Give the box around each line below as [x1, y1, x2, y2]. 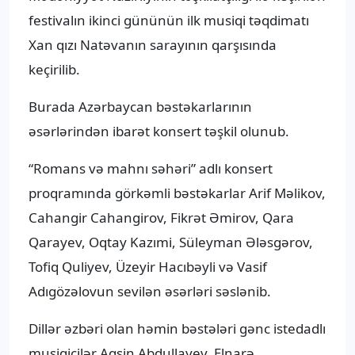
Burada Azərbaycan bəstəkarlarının [29, 97, 252, 116]
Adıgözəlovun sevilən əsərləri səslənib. [29, 282, 271, 301]
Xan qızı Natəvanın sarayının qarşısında [29, 36, 277, 55]
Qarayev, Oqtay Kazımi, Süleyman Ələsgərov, [29, 233, 313, 252]
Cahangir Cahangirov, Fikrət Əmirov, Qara [29, 208, 294, 227]
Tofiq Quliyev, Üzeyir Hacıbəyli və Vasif [29, 258, 267, 277]
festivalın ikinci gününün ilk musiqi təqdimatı [29, 11, 309, 30]
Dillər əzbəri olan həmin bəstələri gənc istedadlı [29, 319, 326, 338]
